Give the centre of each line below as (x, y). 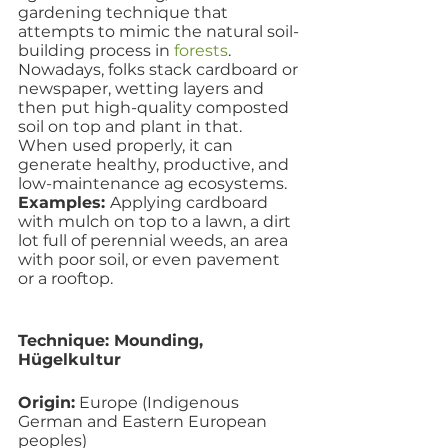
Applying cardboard (191, 202)
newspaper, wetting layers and (143, 88)
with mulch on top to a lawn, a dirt (156, 221)
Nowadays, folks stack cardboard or (160, 69)
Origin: (46, 402)
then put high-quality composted (155, 107)
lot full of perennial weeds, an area (155, 240)
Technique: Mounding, (113, 340)
